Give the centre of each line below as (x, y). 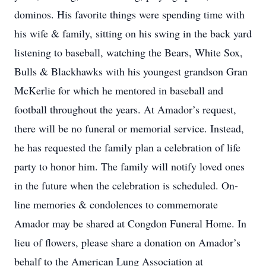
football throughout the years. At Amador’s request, (125, 109)
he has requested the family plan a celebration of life (127, 147)
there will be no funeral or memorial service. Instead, (129, 128)
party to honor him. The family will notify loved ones (129, 166)
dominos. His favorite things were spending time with (129, 14)
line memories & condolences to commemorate (116, 204)
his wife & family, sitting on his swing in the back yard (133, 33)
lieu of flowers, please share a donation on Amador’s (127, 242)
